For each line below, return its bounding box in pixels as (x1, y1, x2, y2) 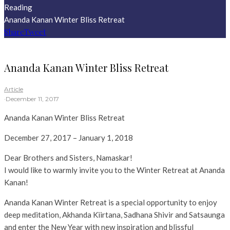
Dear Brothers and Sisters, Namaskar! (4, 153, 132, 163)
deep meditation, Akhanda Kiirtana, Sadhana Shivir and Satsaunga (4, 210, 225, 220)
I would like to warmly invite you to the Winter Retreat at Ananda (4, 165, 225, 175)
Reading (4, 3, 32, 12)
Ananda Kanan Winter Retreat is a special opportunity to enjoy (4, 198, 217, 207)
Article (4, 85, 23, 93)
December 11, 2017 (6, 95, 59, 103)
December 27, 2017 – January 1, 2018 (4, 133, 133, 143)
